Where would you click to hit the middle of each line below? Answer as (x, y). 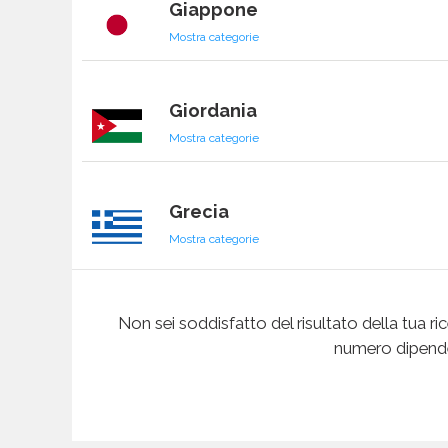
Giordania (213, 111)
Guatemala (219, 414)
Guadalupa (219, 313)
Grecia (199, 212)
